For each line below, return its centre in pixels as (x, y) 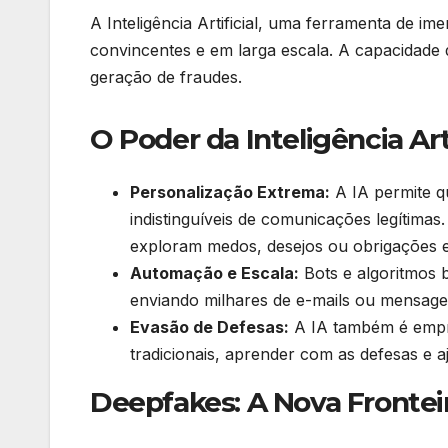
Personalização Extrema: (230, 192)
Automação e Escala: (214, 273)
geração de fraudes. (166, 76)
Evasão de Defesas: (209, 327)
